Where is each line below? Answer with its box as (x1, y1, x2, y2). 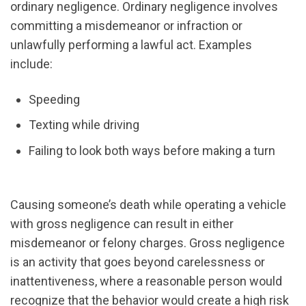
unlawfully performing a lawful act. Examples (10, 37, 252, 52)
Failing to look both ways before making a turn (29, 143, 275, 158)
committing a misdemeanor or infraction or (10, 18, 242, 33)
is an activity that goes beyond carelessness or (10, 254, 265, 269)
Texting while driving (29, 117, 139, 133)
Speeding (29, 92, 80, 107)
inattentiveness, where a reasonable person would (10, 273, 282, 288)
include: (10, 56, 53, 71)
